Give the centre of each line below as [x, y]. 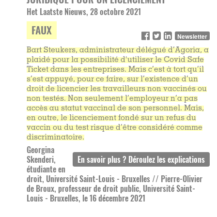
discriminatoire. [55, 138]
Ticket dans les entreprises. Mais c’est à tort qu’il [115, 70]
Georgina [40, 150]
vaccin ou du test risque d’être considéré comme [115, 128]
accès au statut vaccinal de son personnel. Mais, [115, 109]
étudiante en [46, 169]
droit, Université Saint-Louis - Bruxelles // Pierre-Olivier [115, 179]
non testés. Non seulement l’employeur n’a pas [112, 99]
